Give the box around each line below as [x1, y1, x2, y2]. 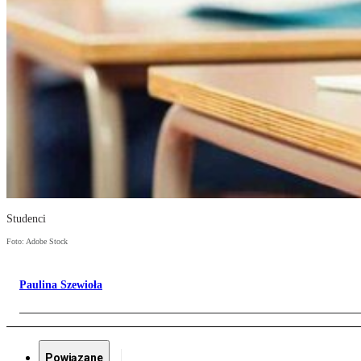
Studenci [6, 213, 47, 226]
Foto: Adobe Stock [6, 237, 68, 247]
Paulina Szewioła [19, 279, 102, 292]
